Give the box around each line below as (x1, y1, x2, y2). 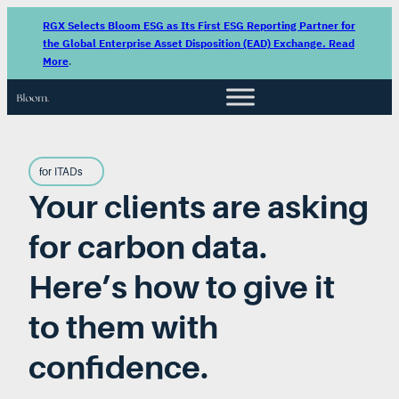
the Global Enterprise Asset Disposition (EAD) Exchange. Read (43, 36, 354, 50)
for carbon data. (28, 227, 267, 266)
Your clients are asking (28, 187, 369, 226)
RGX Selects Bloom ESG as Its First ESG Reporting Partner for (43, 18, 355, 32)
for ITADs (39, 165, 83, 179)
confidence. (28, 347, 208, 387)
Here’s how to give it (28, 267, 335, 306)
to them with (28, 307, 218, 346)
